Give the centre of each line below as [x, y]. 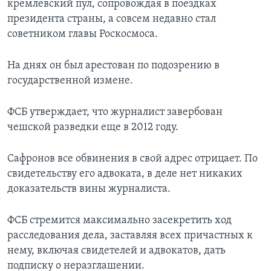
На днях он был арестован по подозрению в [113, 66]
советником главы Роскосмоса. [83, 34]
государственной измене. [70, 81]
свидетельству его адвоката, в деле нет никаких [125, 174]
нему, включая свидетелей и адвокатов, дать [116, 251]
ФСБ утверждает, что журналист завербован [115, 113]
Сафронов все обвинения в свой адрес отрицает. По [132, 159]
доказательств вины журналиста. [89, 189]
